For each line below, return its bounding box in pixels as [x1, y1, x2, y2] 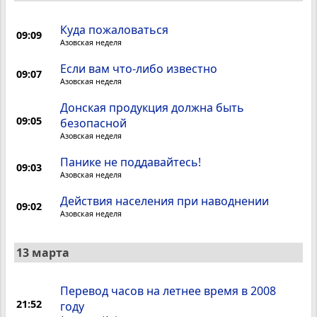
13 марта [16, 245, 69, 261]
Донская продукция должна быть [60, 100, 245, 116]
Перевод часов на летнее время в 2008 [60, 283, 277, 299]
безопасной [60, 115, 127, 132]
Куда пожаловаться [60, 22, 169, 38]
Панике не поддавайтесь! [60, 154, 202, 171]
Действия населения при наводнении [60, 193, 270, 209]
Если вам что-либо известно [60, 61, 218, 77]
